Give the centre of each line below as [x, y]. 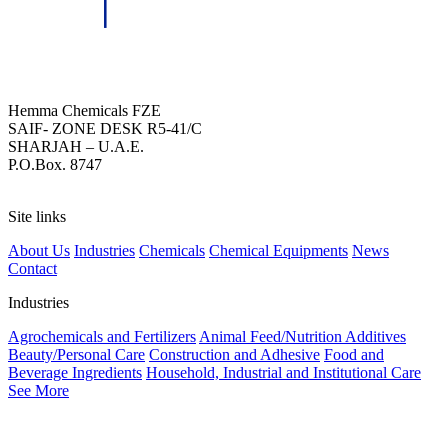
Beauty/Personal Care [76, 355]
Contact [32, 269]
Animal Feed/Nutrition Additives [302, 337]
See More [38, 391]
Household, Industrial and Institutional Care [283, 373]
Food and [354, 355]
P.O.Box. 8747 [55, 165]
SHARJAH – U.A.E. [76, 147]
